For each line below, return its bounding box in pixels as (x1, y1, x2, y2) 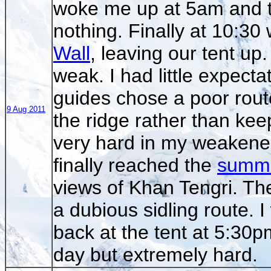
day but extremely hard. (53, 243, 258, 266)
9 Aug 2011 (7, 104, 45, 114)
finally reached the (53, 154, 217, 176)
